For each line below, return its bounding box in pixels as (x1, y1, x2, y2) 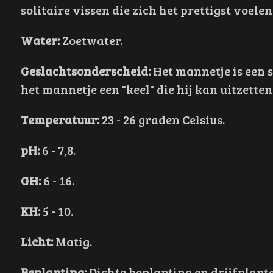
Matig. (52, 233, 94, 250)
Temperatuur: (20, 111, 99, 129)
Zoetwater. (59, 32, 122, 49)
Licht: (20, 233, 53, 250)
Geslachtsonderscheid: (20, 62, 151, 80)
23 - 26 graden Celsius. (99, 111, 225, 129)
